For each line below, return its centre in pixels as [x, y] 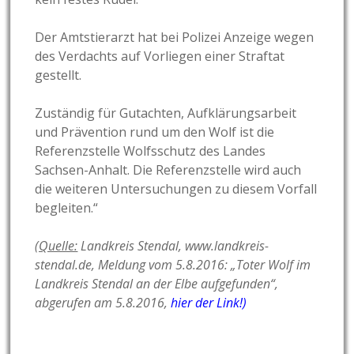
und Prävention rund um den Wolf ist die [155, 132]
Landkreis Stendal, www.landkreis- [173, 246]
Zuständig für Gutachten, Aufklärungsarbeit [166, 113]
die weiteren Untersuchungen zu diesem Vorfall [176, 189]
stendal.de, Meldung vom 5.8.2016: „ [136, 265]
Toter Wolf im [274, 265]
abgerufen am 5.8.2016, [103, 303]
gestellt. [58, 75]
